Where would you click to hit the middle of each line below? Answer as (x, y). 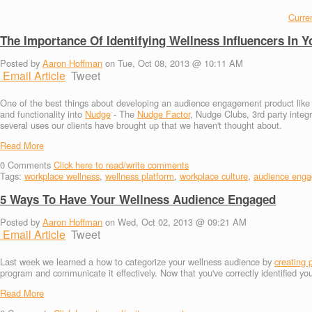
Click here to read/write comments (121, 165)
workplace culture (214, 176)
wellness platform (140, 176)
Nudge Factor (164, 114)
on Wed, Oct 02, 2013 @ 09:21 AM (174, 222)
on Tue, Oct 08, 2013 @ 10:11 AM (173, 63)
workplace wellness (62, 176)
